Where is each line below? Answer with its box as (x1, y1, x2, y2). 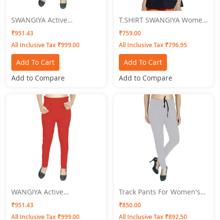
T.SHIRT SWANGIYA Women (118, 15, 207, 25)
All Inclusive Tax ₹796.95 (118, 40, 187, 49)
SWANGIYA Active (11, 15, 68, 25)
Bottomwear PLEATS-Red (11, 195, 92, 205)
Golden (11, 32, 35, 42)
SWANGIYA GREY (118, 195, 172, 205)
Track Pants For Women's (118, 187, 200, 196)
